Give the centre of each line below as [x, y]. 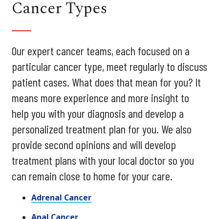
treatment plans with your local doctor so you [103, 160]
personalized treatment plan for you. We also [102, 129]
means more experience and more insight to [100, 97]
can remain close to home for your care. [92, 175]
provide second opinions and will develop [94, 144]
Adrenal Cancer [61, 197]
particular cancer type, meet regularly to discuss [109, 66]
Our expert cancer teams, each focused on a [101, 50]
